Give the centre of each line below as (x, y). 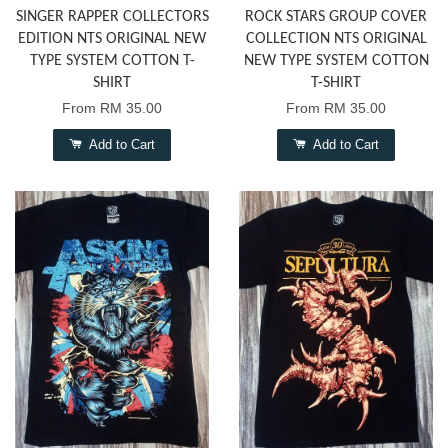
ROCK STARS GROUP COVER (336, 16)
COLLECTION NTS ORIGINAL (336, 38)
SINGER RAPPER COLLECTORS (112, 16)
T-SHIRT (336, 82)
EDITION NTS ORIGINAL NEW (112, 38)
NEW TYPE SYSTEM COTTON (336, 60)
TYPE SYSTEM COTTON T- (112, 60)
